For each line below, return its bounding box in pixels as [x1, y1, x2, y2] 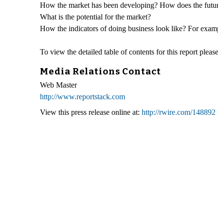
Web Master [40, 81, 77, 90]
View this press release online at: [40, 108, 142, 117]
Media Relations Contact [40, 66, 161, 77]
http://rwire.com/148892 [142, 108, 216, 117]
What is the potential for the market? [40, 12, 151, 21]
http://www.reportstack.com [40, 92, 125, 101]
